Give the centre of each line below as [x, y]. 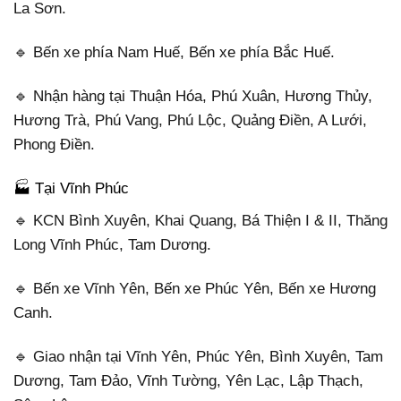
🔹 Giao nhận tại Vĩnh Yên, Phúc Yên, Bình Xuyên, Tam [198, 357]
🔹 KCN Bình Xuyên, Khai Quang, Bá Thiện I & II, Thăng [200, 220]
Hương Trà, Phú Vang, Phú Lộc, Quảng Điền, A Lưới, [190, 121]
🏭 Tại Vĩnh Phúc [71, 189]
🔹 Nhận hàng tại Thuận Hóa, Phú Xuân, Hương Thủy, [193, 97]
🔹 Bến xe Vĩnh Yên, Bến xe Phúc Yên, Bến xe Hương [195, 288]
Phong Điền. [54, 145]
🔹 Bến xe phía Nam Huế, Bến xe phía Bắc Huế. [174, 53]
